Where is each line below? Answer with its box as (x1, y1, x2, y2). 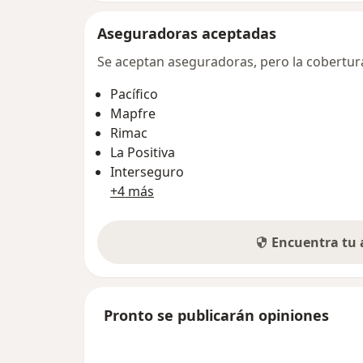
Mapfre (110, 104, 156, 122)
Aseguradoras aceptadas (97, 23, 276, 43)
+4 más (110, 181, 154, 200)
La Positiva (110, 143, 175, 161)
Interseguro (110, 162, 184, 181)
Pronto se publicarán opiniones (104, 305, 329, 325)
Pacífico (110, 84, 158, 103)
